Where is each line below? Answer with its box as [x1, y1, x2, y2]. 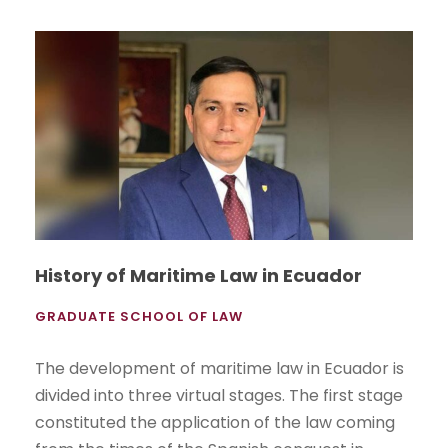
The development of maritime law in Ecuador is [35, 357, 404, 381]
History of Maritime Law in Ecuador [35, 263, 362, 289]
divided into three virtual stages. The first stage [35, 384, 403, 408]
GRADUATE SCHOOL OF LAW [35, 307, 243, 327]
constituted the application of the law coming [35, 411, 395, 435]
